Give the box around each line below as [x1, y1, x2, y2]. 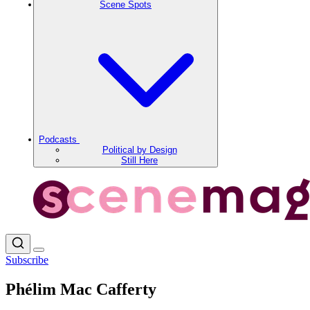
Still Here [121, 155, 158, 165]
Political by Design [102, 145, 177, 155]
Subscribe [6, 254, 48, 266]
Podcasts [39, 134, 80, 145]
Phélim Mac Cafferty [6, 280, 156, 298]
